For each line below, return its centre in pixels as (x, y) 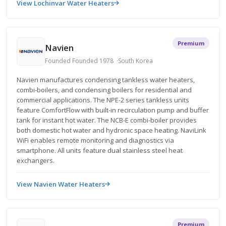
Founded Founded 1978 (79, 61)
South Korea (135, 61)
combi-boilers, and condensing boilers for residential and (104, 90)
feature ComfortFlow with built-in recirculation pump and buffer (113, 110)
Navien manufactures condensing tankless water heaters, (106, 80)
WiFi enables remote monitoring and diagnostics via (95, 140)
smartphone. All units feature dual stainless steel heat (100, 150)
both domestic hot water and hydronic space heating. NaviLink (111, 130)
